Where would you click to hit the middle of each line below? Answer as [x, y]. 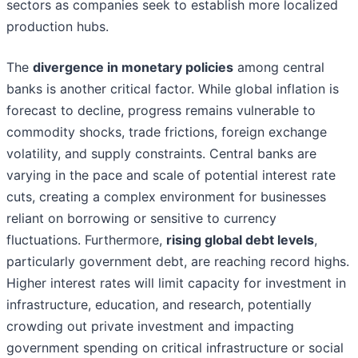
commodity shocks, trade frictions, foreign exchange [167, 132]
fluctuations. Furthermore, [86, 240]
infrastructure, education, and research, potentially [159, 305]
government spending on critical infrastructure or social [175, 348]
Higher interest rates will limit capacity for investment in [176, 283]
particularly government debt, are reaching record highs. [178, 262]
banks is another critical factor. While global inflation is [173, 89]
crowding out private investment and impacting [150, 326]
